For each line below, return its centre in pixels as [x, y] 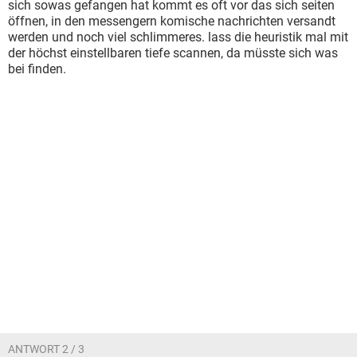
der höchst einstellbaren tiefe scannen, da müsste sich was [173, 53]
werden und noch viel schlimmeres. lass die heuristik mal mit [178, 37]
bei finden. [37, 69]
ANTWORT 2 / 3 [46, 349]
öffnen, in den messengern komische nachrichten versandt [172, 21]
